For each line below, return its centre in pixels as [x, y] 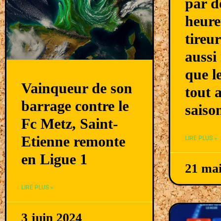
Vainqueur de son [77, 88]
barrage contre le [75, 106]
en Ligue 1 [54, 159]
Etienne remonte [73, 142]
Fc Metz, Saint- [70, 124]
